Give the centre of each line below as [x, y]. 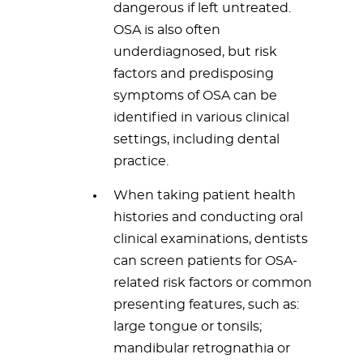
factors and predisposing [194, 74]
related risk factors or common [213, 283]
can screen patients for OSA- [205, 261]
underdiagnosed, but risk [195, 52]
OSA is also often [167, 30]
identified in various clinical [201, 117]
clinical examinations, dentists [211, 239]
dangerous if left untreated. [202, 8]
